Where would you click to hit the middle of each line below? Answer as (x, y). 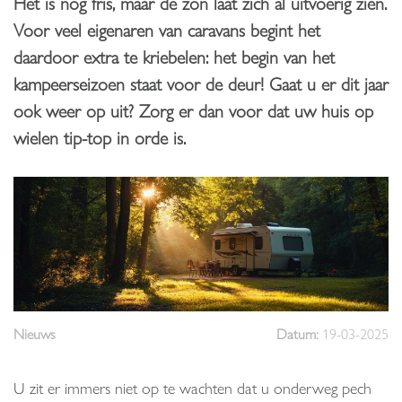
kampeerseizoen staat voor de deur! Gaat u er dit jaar (201, 83)
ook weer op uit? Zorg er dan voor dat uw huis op (193, 110)
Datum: (299, 334)
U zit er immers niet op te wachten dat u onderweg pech (192, 388)
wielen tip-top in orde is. (100, 137)
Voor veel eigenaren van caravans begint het (167, 29)
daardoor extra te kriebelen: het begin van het (174, 56)
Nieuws (35, 334)
